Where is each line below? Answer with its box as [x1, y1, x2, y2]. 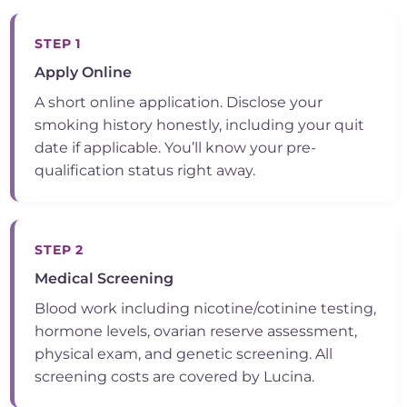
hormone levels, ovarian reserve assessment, [35, 323, 358, 341]
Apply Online [35, 64, 133, 82]
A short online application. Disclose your [35, 94, 323, 112]
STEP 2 [35, 242, 84, 259]
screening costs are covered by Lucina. [35, 368, 315, 386]
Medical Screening [35, 270, 174, 288]
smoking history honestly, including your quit [35, 116, 365, 134]
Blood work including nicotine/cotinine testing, [35, 300, 377, 318]
